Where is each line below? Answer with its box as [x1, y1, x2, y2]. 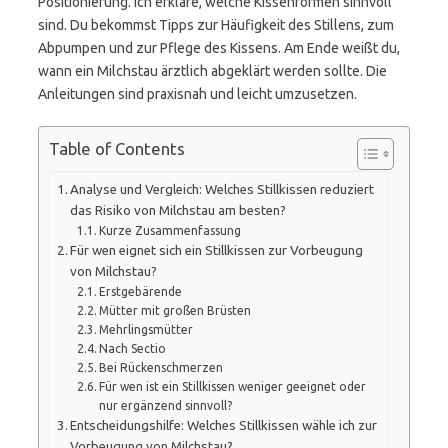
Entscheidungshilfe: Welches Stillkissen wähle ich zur [70, 417, 378, 433]
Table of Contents [49, 139, 185, 159]
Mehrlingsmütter [99, 322, 194, 336]
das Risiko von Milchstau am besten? [70, 202, 287, 218]
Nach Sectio [99, 341, 167, 355]
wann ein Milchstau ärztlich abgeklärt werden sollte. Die [38, 63, 387, 79]
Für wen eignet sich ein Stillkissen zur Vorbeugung [70, 242, 364, 258]
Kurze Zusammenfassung [99, 223, 242, 237]
